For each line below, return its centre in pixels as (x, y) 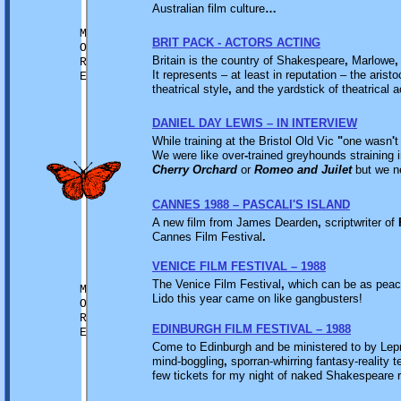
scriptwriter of (360, 222)
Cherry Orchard (195, 170)
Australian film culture (209, 9)
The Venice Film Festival (217, 284)
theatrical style (190, 89)
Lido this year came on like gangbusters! (257, 299)
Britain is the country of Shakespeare (248, 60)
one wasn (367, 141)
